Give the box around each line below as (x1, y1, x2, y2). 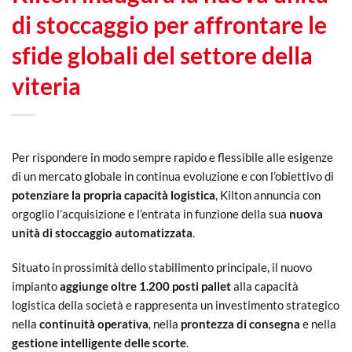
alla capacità (231, 278, 299, 293)
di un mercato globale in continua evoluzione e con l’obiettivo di (12, 169, 334, 184)
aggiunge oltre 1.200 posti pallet (57, 278, 231, 293)
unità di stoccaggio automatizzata (12, 225, 192, 240)
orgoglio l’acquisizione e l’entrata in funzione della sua (12, 207, 289, 222)
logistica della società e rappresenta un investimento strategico (12, 297, 339, 312)
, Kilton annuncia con (215, 188, 321, 203)
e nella (300, 316, 336, 331)
